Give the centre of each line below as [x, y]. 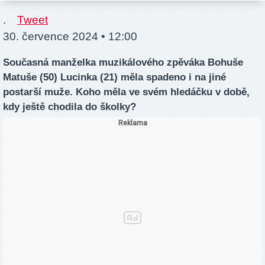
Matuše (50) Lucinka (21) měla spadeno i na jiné [114, 77]
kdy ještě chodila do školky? [70, 107]
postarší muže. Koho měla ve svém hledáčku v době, [126, 92]
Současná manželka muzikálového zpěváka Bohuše [123, 63]
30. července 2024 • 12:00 [70, 37]
